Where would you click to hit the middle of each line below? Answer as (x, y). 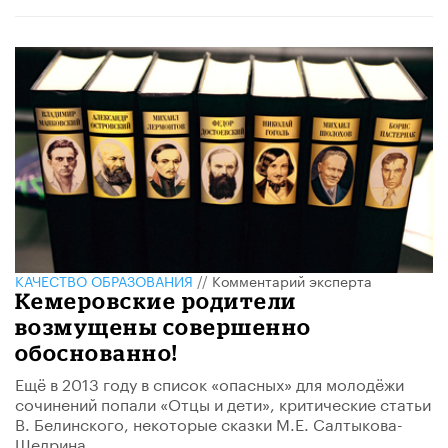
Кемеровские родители (156, 300)
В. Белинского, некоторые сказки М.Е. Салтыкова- (209, 422)
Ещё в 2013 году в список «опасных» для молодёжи (209, 382)
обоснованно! (96, 352)
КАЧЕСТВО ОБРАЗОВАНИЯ (104, 279)
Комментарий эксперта (292, 279)
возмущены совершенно (163, 326)
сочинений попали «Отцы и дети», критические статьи (223, 402)
